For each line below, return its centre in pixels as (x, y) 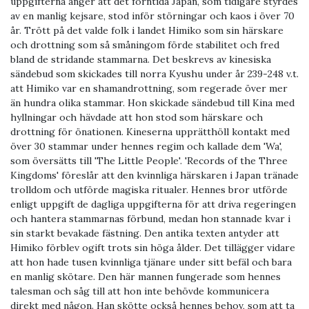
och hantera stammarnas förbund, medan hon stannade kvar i (150, 219)
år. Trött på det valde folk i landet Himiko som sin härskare (147, 31)
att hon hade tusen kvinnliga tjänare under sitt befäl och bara (151, 262)
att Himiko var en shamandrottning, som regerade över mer (149, 89)
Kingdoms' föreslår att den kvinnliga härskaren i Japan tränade (154, 176)
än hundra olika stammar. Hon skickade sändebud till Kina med (152, 103)
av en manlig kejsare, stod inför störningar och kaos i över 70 (152, 16)
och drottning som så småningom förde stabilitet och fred (145, 45)
